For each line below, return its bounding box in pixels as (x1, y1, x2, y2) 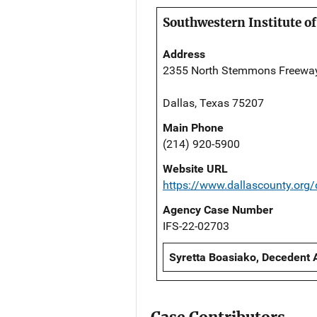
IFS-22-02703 (163, 219, 229, 234)
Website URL (163, 162, 228, 176)
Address (163, 47, 205, 62)
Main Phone (163, 121, 224, 135)
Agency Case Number (163, 203, 273, 217)
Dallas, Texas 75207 (163, 96, 264, 110)
